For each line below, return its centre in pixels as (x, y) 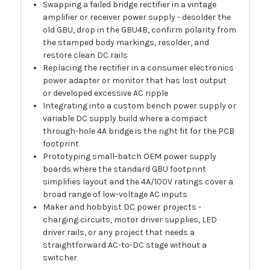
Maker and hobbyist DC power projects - (122, 207)
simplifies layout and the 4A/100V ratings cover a (138, 182)
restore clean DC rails (86, 55)
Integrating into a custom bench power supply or (140, 106)
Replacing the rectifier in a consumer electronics (139, 68)
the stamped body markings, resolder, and (126, 43)
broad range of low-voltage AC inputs (115, 195)
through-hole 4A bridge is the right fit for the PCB (139, 131)
